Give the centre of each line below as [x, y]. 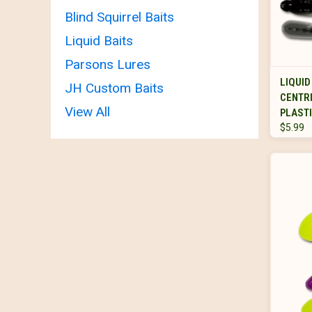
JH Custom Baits [114, 88]
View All [87, 111]
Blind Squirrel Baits [119, 17]
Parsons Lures [108, 64]
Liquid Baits [99, 40]
